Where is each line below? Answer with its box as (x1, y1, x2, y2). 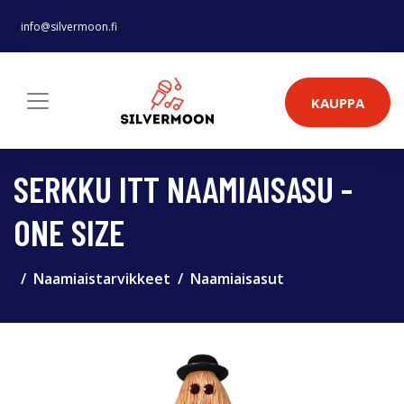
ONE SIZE (14, 210, 124, 253)
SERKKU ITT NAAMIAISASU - (14, 167, 353, 210)
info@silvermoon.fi (21, 19, 117, 34)
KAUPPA (311, 93, 364, 112)
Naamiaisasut (190, 269, 284, 289)
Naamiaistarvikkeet (33, 269, 170, 289)
